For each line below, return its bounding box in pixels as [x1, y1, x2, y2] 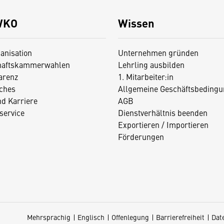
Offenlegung [111, 212, 149, 222]
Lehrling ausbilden [117, 59, 184, 70]
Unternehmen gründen [117, 47, 198, 58]
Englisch [77, 212, 104, 222]
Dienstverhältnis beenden [117, 107, 207, 118]
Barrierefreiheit [156, 212, 204, 222]
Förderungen [117, 131, 164, 142]
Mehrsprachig [27, 212, 70, 222]
